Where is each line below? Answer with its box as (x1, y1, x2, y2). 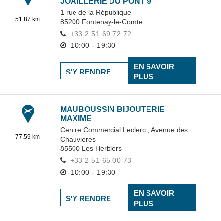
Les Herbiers (82, 145, 122, 152)
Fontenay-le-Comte (82, 18, 143, 26)
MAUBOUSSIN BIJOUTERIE (60, 105, 165, 113)
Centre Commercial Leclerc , (60, 126, 151, 134)
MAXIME (60, 114, 92, 123)
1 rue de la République (60, 8, 131, 16)
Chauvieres (60, 135, 96, 143)
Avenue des (151, 126, 188, 134)
